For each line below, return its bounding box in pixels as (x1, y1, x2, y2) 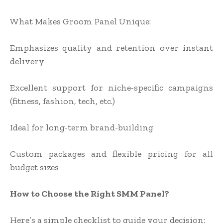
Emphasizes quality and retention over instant (10, 42, 213, 54)
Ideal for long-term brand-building (10, 122, 153, 133)
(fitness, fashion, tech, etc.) (10, 96, 115, 107)
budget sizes (10, 162, 59, 173)
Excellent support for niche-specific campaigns (10, 82, 213, 94)
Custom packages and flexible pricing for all (10, 148, 213, 160)
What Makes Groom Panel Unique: (10, 16, 151, 27)
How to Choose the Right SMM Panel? (10, 188, 169, 200)
